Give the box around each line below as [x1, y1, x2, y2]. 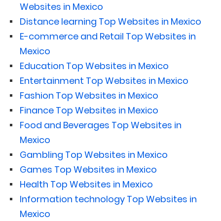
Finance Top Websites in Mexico [20, 104, 158, 116]
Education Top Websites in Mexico [20, 59, 169, 72]
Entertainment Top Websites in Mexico [20, 74, 188, 87]
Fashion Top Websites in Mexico [20, 89, 158, 102]
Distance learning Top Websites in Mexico [20, 15, 201, 28]
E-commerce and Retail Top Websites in [20, 30, 196, 42]
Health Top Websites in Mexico [20, 178, 153, 190]
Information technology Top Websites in [20, 192, 197, 205]
